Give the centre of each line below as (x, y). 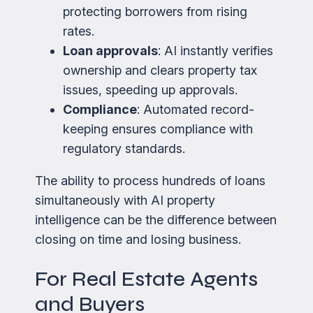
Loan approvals (110, 50)
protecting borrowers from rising (155, 11)
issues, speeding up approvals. (150, 89)
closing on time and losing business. (138, 239)
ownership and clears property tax (160, 70)
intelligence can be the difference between (156, 219)
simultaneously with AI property (125, 200)
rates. (79, 31)
